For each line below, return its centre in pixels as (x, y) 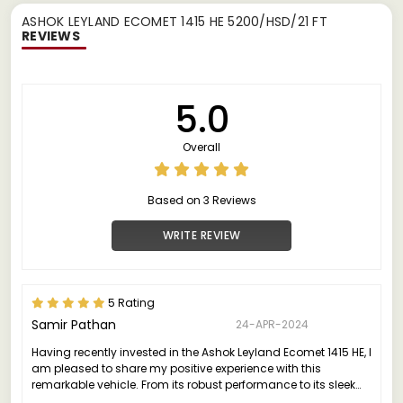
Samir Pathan (74, 324)
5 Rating (130, 302)
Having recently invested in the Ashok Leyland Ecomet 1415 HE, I (201, 352)
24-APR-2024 (272, 324)
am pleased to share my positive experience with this (176, 368)
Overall (201, 147)
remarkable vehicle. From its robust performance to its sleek (193, 384)
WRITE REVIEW (201, 235)
